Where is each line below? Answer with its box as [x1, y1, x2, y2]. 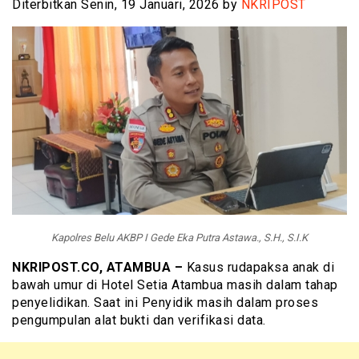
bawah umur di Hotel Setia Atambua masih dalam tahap [12, 276, 338, 292]
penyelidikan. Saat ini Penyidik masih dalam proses [12, 294, 318, 310]
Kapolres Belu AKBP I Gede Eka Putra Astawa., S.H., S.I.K [51, 231, 308, 244]
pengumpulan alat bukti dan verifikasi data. [12, 312, 266, 328]
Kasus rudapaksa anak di [183, 259, 334, 275]
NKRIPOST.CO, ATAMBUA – [12, 259, 183, 275]
